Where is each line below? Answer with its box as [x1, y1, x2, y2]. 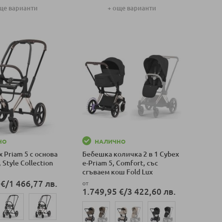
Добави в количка [81, 22, 138, 30]
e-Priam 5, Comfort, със [82, 159, 158, 167]
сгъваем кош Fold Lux [82, 167, 153, 176]
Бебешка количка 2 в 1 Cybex [82, 150, 179, 158]
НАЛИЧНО [94, 138, 125, 145]
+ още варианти [107, 4, 156, 12]
